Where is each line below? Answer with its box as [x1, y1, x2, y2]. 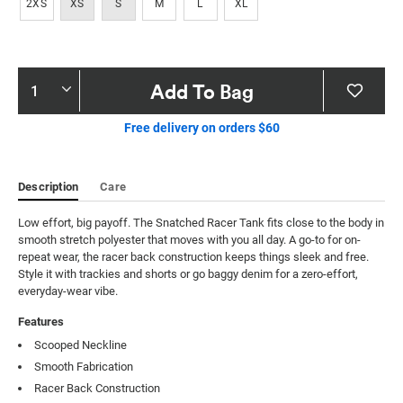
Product [17, 68, 97, 97]
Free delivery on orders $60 [123, 121, 280, 136]
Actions [17, 101, 94, 130]
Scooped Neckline [34, 338, 127, 353]
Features [18, 315, 64, 329]
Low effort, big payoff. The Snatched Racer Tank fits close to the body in [18, 216, 384, 230]
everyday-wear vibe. [18, 284, 118, 299]
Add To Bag [149, 76, 254, 104]
